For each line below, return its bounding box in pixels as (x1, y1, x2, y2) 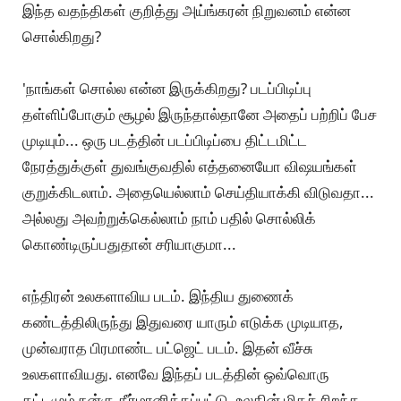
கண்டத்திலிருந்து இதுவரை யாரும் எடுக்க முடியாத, (22, 311, 344, 333)
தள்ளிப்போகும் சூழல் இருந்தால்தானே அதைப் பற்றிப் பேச (22, 104, 377, 125)
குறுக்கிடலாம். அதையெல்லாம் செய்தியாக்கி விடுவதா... (22, 182, 374, 203)
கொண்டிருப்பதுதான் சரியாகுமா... (22, 234, 236, 255)
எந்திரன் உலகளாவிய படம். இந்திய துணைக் (22, 286, 294, 307)
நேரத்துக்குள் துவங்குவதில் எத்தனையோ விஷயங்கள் (22, 156, 357, 177)
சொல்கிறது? (22, 26, 101, 47)
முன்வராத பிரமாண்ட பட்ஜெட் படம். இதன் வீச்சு (22, 337, 313, 359)
